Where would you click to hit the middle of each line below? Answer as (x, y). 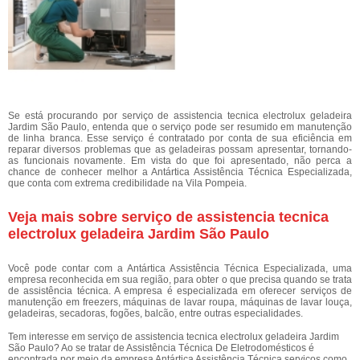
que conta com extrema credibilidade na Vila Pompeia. (127, 183)
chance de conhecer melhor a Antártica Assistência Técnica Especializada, (180, 172)
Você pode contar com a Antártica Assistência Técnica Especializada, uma (180, 268)
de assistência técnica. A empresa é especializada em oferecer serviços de (180, 291)
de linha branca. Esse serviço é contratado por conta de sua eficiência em (180, 138)
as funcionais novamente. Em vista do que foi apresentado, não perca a (180, 161)
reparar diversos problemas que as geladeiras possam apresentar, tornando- (180, 149)
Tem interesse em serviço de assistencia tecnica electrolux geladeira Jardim (174, 337)
